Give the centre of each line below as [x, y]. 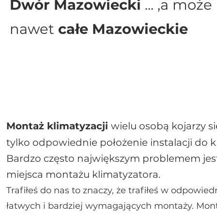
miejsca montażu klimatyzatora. [85, 174]
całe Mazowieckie [121, 29]
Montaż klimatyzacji [59, 126]
